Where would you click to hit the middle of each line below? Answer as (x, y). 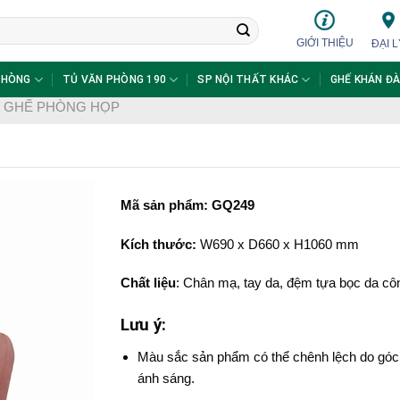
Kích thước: (158, 244)
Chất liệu (148, 283)
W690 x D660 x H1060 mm (277, 244)
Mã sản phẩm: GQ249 (187, 205)
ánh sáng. (167, 378)
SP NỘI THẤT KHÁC (248, 79)
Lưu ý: (143, 325)
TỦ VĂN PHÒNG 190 (114, 79)
